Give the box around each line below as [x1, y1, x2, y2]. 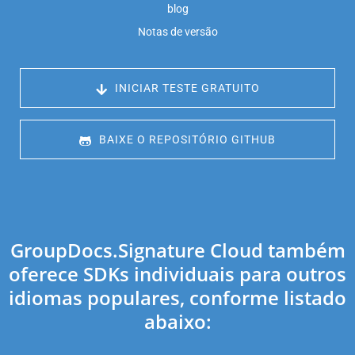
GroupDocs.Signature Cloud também [10, 237, 345, 264]
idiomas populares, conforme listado [9, 284, 346, 311]
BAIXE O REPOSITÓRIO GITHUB [96, 133, 276, 147]
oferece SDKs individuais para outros [9, 261, 346, 288]
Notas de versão [137, 25, 218, 39]
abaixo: [143, 308, 212, 335]
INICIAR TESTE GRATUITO [111, 82, 260, 95]
